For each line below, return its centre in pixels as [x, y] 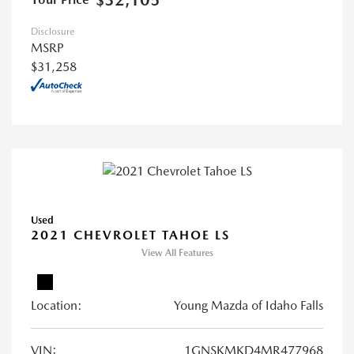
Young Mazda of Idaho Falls [249, 305]
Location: [56, 305]
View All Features [177, 252]
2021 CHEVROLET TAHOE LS [130, 235]
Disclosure [53, 32]
